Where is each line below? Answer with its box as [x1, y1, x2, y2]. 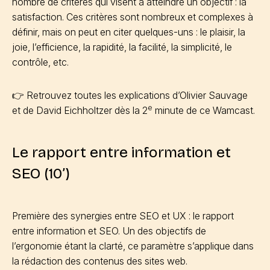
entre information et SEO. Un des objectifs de [12, 225, 206, 237]
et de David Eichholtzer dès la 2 [12, 104, 148, 116]
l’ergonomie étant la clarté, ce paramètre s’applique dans [12, 240, 254, 252]
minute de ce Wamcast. [152, 104, 255, 116]
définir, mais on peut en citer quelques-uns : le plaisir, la [12, 26, 245, 38]
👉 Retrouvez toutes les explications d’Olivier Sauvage [12, 89, 248, 101]
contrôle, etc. [12, 56, 69, 68]
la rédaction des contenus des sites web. [12, 255, 187, 267]
